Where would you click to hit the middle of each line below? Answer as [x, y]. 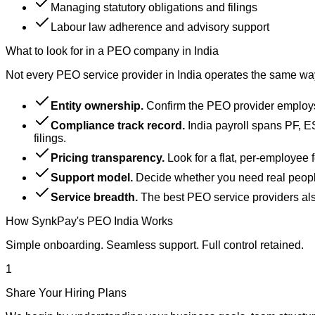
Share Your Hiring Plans [66, 292]
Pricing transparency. [108, 157]
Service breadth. [94, 197]
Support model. [92, 177]
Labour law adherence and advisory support [160, 27]
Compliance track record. [118, 125]
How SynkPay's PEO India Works [89, 221]
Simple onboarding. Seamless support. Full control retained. [155, 245]
